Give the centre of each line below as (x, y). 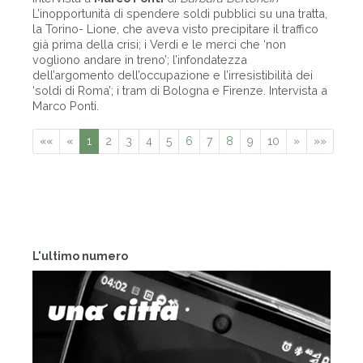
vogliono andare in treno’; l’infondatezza (140, 60)
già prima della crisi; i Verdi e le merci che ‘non (159, 44)
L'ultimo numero (80, 256)
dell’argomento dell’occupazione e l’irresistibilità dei (173, 75)
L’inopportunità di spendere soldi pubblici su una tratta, (180, 13)
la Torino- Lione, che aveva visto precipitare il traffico (175, 29)
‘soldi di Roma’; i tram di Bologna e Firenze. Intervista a (180, 90)
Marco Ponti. (66, 106)
